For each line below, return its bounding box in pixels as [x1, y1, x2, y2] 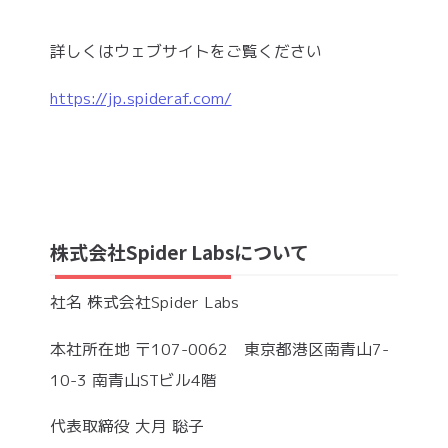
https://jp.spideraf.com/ [49, 86, 232, 109]
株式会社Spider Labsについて [49, 237, 309, 265]
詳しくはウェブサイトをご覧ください [49, 40, 322, 63]
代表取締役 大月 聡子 [49, 415, 204, 438]
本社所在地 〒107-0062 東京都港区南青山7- [49, 337, 389, 360]
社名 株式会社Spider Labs [49, 290, 239, 313]
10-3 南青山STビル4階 [49, 368, 217, 391]
